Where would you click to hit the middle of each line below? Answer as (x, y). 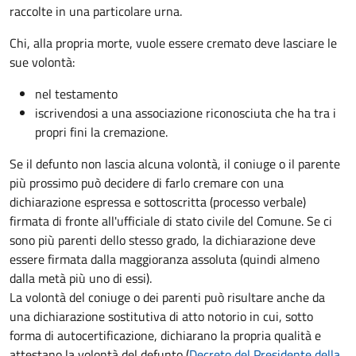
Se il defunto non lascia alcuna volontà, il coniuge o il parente (175, 163)
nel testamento (76, 93)
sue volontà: (42, 62)
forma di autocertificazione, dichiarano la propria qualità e (165, 335)
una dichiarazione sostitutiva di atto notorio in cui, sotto (161, 316)
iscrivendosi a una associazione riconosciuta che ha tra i (186, 112)
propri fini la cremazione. (101, 132)
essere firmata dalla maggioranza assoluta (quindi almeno (164, 259)
